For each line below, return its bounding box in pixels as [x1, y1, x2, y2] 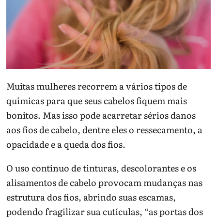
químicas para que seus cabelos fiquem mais [6, 94, 187, 108]
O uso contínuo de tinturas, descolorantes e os [6, 161, 197, 175]
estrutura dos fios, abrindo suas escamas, [6, 190, 176, 204]
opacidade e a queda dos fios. [6, 138, 126, 151]
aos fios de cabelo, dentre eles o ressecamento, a [6, 123, 203, 137]
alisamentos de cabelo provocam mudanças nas [6, 176, 203, 189]
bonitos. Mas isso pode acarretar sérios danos [6, 108, 196, 122]
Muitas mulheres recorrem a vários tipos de [6, 79, 187, 93]
